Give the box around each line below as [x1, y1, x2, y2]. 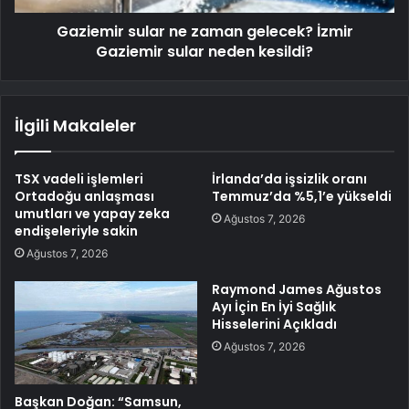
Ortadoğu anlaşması [15, 187, 154, 206]
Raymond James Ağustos [212, 280, 382, 299]
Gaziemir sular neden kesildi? [96, 41, 313, 63]
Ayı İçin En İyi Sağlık [212, 298, 336, 317]
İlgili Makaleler [15, 114, 136, 138]
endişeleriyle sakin [15, 222, 138, 241]
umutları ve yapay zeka [15, 204, 170, 224]
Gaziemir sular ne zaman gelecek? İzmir [56, 21, 353, 43]
